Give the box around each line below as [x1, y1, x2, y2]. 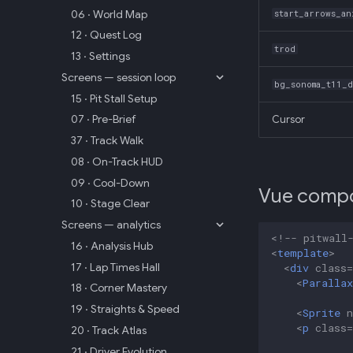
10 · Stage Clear [71, 196, 150, 211]
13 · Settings [71, 49, 130, 63]
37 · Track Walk [71, 133, 143, 147]
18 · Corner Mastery [71, 281, 167, 295]
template [277, 245, 329, 260]
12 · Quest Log [71, 28, 142, 43]
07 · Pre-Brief [71, 112, 136, 127]
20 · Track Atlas [71, 322, 147, 337]
